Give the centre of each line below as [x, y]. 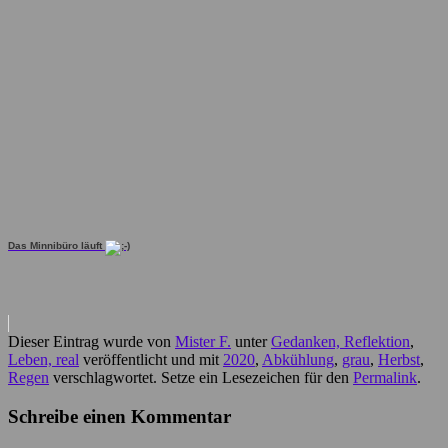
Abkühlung [298, 360]
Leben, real [43, 360]
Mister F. [203, 342]
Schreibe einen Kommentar [119, 416]
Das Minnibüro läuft [56, 246]
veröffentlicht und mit [151, 360]
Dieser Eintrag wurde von [91, 342]
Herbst [399, 360]
